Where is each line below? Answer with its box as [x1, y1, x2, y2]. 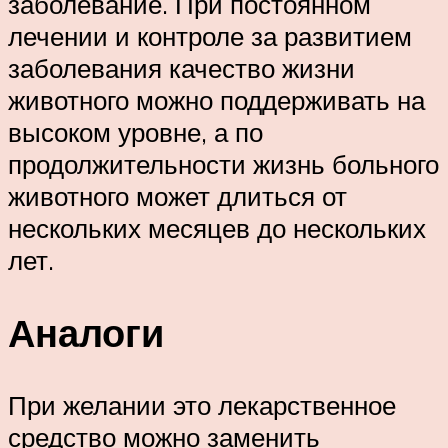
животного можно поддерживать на [8, 84, 425, 117]
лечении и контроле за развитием [8, 20, 412, 53]
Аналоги [8, 308, 164, 358]
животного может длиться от [8, 180, 347, 213]
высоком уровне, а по [8, 116, 263, 149]
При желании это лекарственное [8, 389, 396, 422]
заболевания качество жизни [8, 52, 355, 85]
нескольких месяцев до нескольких [8, 212, 426, 245]
